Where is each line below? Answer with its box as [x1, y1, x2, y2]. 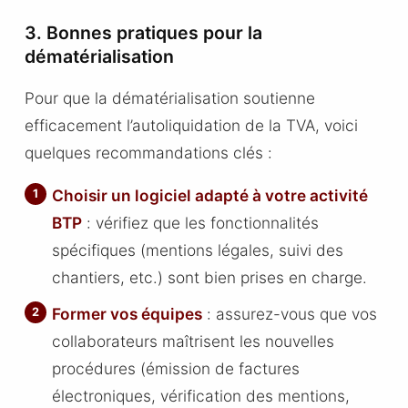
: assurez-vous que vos [202, 303, 378, 323]
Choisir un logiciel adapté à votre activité [52, 186, 369, 206]
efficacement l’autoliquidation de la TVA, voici [24, 115, 358, 135]
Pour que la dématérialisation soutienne [24, 87, 315, 107]
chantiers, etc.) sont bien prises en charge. [52, 268, 368, 288]
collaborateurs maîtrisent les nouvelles [52, 331, 335, 351]
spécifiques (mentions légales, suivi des [52, 240, 344, 260]
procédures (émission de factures [52, 358, 301, 378]
